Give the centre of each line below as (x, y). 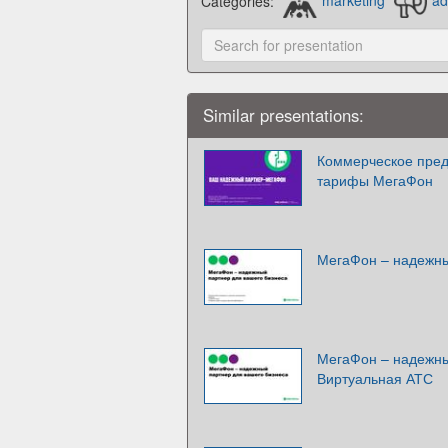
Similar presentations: (283, 114)
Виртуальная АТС (375, 377)
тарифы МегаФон (375, 179)
